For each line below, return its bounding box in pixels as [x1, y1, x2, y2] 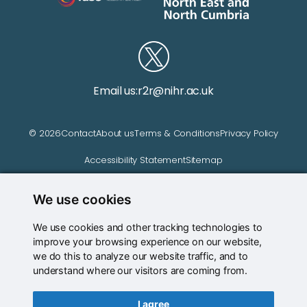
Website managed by [106, 209, 201, 223]
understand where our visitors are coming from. [33, 265, 248, 276]
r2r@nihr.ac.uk [137, 83, 214, 99]
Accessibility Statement [84, 153, 186, 167]
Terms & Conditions [134, 127, 221, 140]
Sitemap [185, 153, 223, 167]
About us [96, 127, 134, 140]
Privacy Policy [220, 127, 279, 140]
